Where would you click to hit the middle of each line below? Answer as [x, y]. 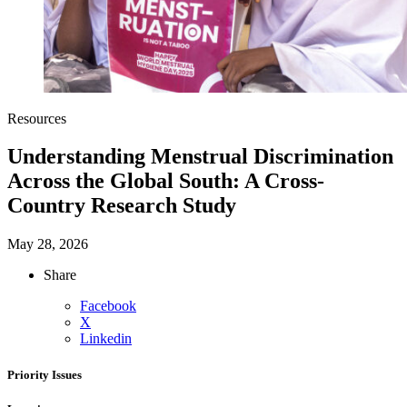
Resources [37, 118]
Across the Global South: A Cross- [166, 181]
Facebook [108, 306]
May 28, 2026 [48, 244]
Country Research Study [122, 206]
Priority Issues [45, 374]
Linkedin [106, 339]
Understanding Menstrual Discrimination [200, 157]
